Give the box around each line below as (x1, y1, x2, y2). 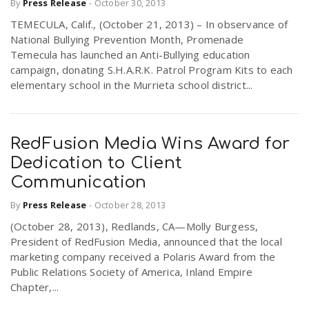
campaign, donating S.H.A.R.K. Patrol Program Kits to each (10, 63, 293, 77)
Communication (10, 173, 147, 192)
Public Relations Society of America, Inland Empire (10, 264, 253, 279)
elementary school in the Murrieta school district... (10, 78, 253, 92)
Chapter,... (10, 279, 59, 294)
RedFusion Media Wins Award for (10, 134, 290, 154)
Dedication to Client (10, 154, 182, 173)
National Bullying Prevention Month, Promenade (10, 32, 244, 47)
